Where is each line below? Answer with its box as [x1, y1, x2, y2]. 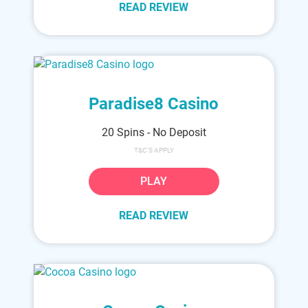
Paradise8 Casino [89, 93, 219, 113]
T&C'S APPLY [133, 146, 174, 154]
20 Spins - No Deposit [101, 125, 206, 139]
